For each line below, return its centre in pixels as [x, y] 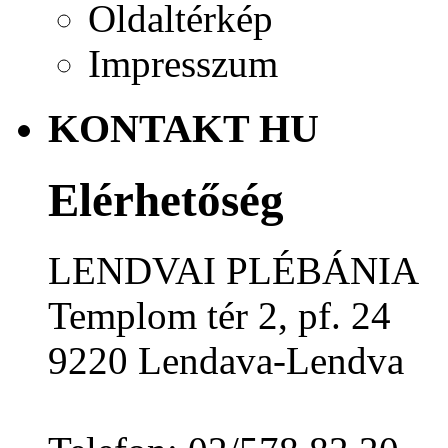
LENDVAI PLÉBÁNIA [233, 271]
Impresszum [183, 63]
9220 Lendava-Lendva [226, 361]
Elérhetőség [166, 199]
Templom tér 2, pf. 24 [219, 316]
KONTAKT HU [183, 128]
